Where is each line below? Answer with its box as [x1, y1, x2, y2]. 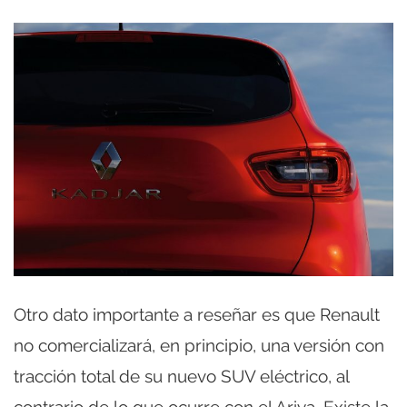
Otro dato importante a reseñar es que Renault [14, 304, 380, 325]
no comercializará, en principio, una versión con [14, 335, 384, 356]
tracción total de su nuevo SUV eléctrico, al [14, 366, 349, 387]
